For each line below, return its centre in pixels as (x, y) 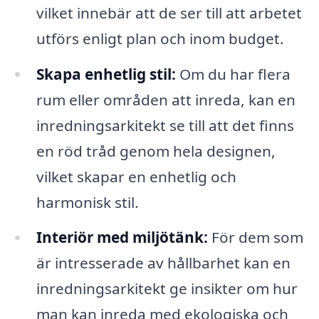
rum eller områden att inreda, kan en (166, 99)
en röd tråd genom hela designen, (156, 151)
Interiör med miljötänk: (122, 237)
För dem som (255, 237)
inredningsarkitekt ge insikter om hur (167, 289)
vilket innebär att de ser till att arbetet (169, 12)
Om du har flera (233, 74)
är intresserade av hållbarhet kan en (163, 263)
